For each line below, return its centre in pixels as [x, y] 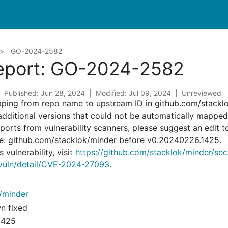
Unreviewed [202, 93]
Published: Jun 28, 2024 [45, 93]
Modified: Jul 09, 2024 [133, 93]
